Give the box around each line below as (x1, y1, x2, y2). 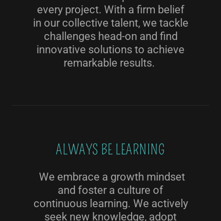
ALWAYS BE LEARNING (56, 142, 165, 158)
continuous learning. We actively (33, 197, 188, 210)
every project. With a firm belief (37, 3, 184, 16)
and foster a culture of (58, 184, 163, 196)
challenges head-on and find (43, 30, 178, 42)
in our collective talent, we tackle (33, 17, 188, 29)
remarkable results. (64, 57, 157, 69)
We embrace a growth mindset (36, 171, 185, 183)
